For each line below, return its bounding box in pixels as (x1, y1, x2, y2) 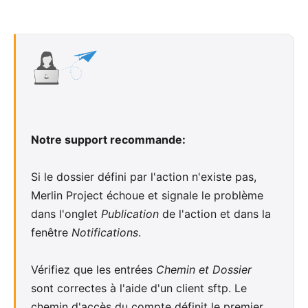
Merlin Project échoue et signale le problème (31, 188, 263, 203)
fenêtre (31, 225, 71, 240)
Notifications (71, 225, 138, 240)
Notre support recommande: (31, 133, 186, 147)
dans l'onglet (31, 207, 101, 221)
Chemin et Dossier (156, 263, 252, 277)
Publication (101, 207, 159, 221)
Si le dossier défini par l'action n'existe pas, (31, 170, 256, 184)
